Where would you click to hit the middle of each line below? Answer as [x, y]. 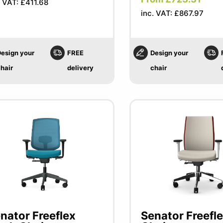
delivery [81, 68]
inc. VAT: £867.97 [172, 13]
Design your [169, 53]
